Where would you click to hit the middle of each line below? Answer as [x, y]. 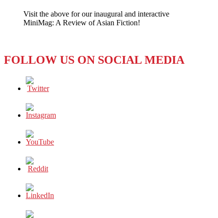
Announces [55, 23]
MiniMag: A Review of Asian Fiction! [82, 22]
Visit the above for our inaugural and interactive [96, 14]
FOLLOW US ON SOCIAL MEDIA [94, 60]
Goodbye [52, 32]
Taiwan [49, 49]
